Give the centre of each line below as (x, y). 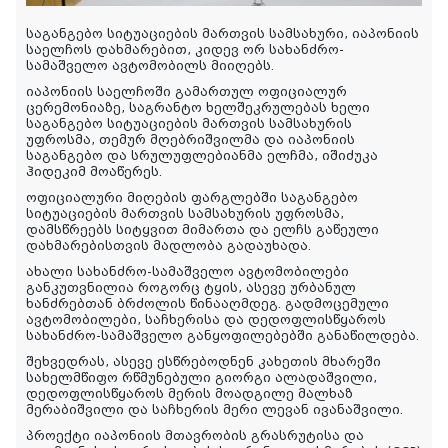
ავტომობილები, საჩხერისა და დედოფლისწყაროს (206, 319)
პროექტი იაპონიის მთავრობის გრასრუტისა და (195, 435)
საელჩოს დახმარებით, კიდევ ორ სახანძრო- (185, 49)
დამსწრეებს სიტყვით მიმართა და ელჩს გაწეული (202, 229)
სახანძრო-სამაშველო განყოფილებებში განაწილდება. (222, 335)
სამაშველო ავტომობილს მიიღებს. (150, 65)
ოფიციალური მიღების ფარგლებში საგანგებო (192, 197)
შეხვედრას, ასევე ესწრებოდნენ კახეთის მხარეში (203, 361)
